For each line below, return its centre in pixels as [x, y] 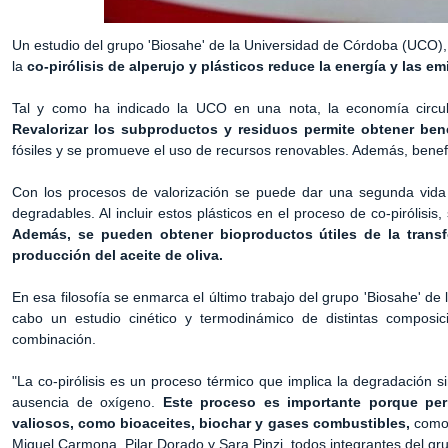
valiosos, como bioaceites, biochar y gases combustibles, [211, 423]
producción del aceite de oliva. [117, 255]
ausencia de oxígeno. [87, 402]
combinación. [54, 339]
